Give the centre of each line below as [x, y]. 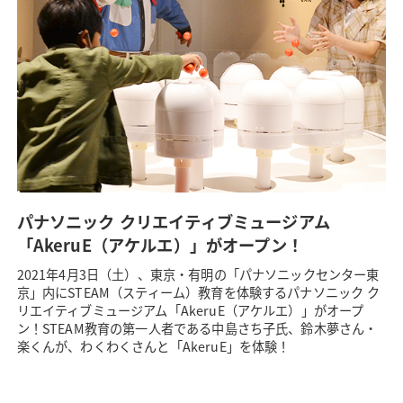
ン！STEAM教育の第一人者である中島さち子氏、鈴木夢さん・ [197, 328]
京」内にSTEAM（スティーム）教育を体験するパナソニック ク [198, 292]
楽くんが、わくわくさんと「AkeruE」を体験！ [153, 346]
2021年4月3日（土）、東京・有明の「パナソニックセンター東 [198, 274]
